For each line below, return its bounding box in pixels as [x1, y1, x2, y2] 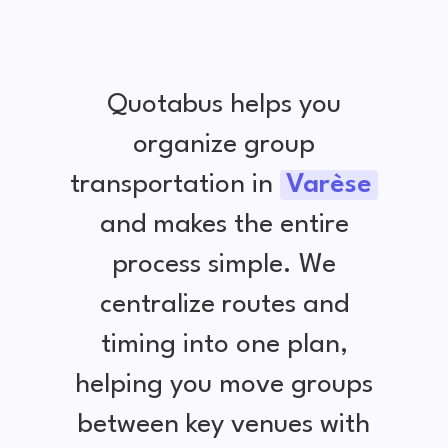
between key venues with [78, 411, 370, 438]
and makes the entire [99, 211, 349, 238]
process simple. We [112, 251, 336, 278]
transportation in [70, 171, 280, 198]
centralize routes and [99, 291, 349, 318]
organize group [133, 131, 315, 158]
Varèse [286, 171, 372, 198]
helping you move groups [75, 371, 373, 398]
